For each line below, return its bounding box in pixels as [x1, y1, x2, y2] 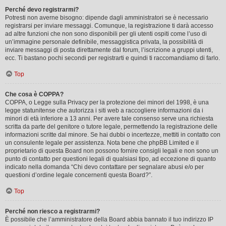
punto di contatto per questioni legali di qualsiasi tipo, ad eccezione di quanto [5, 155, 216, 162]
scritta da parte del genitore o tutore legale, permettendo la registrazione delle [5, 123, 217, 130]
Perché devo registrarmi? [5, 6, 79, 13]
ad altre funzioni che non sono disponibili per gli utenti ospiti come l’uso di [5, 30, 207, 37]
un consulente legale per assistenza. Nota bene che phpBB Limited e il [5, 139, 199, 146]
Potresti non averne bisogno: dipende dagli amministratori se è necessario [5, 14, 208, 21]
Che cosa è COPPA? [5, 90, 64, 98]
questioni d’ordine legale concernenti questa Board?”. [5, 171, 152, 179]
